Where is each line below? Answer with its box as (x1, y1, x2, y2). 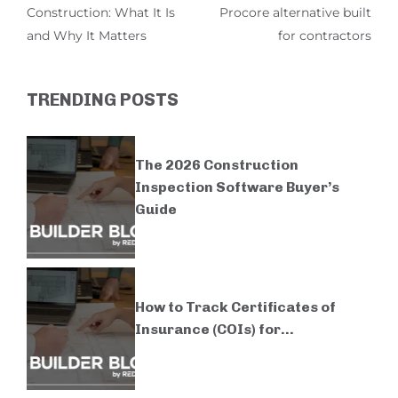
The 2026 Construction (135, 155, 298, 173)
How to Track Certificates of (135, 298, 336, 316)
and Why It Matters (27, 28, 147, 44)
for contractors (278, 28, 371, 44)
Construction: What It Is (27, 4, 175, 21)
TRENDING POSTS (27, 89, 179, 111)
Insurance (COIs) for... (135, 321, 294, 338)
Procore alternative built (219, 4, 371, 21)
